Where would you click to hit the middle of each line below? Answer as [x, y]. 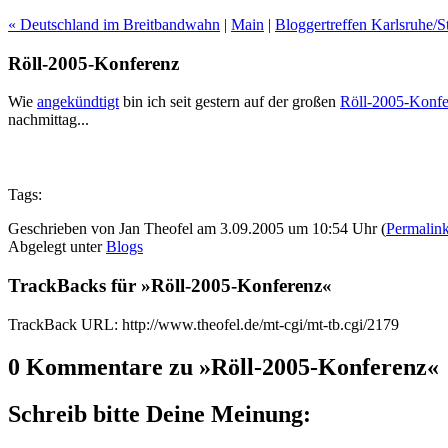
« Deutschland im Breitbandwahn [114, 24]
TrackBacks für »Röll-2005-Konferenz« [170, 286]
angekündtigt [78, 102]
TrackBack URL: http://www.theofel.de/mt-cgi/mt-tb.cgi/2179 [203, 324]
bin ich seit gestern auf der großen [229, 102]
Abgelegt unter [57, 247]
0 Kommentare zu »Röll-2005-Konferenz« [223, 366]
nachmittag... [48, 120]
